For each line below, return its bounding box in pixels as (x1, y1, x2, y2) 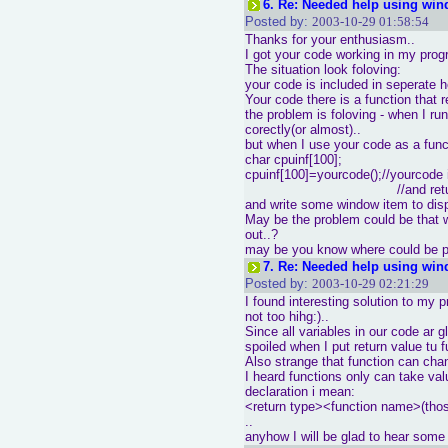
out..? (245, 227, 278, 242)
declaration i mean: (245, 384, 355, 399)
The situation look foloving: (245, 62, 401, 77)
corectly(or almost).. (245, 122, 361, 137)
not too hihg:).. (245, 309, 329, 324)
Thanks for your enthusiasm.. (245, 32, 415, 47)
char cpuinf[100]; (245, 152, 342, 167)
